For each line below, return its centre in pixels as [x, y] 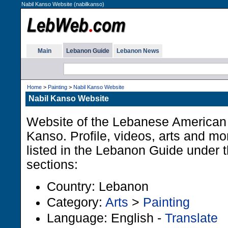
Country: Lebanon [98, 186]
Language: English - [106, 218]
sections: [52, 165]
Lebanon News [138, 51]
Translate [191, 218]
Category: [76, 202]
